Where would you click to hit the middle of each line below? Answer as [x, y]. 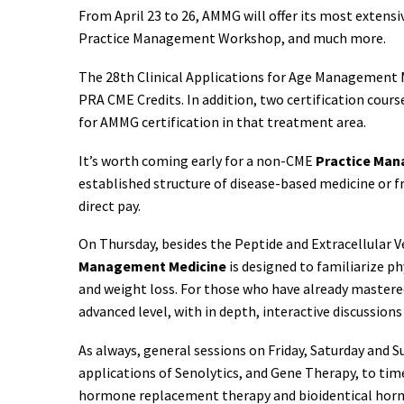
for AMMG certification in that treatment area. [222, 121]
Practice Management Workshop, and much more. [232, 38]
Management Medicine [152, 266]
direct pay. [110, 205]
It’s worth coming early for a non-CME [197, 160]
